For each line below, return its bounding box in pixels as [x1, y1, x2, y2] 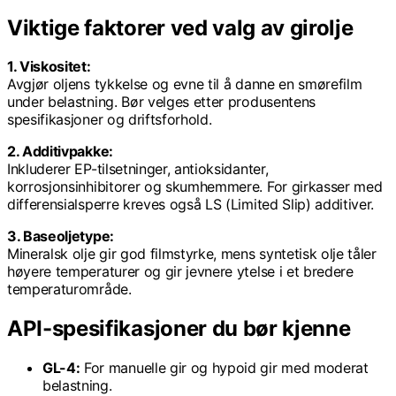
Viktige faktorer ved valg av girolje [7, 14, 354, 41]
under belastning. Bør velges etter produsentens [7, 93, 316, 111]
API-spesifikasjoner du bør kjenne [7, 316, 351, 342]
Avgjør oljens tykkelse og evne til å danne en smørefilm [7, 75, 362, 94]
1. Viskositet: [7, 57, 91, 76]
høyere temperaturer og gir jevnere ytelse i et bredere [7, 263, 354, 281]
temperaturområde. [7, 280, 132, 299]
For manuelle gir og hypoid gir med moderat [80, 359, 369, 377]
